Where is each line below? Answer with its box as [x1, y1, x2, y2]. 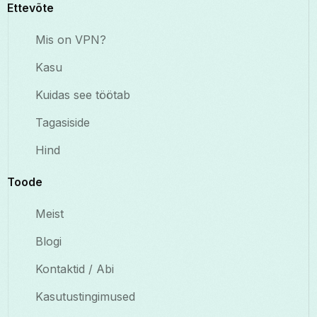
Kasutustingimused [35, 289, 135, 304]
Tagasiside [35, 115, 90, 130]
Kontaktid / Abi [35, 262, 114, 277]
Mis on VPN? [35, 33, 106, 47]
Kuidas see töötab [35, 88, 130, 103]
